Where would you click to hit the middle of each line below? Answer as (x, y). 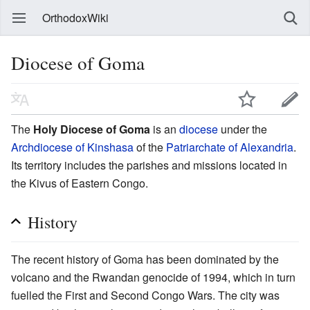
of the (150, 147)
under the (243, 129)
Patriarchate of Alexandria (230, 147)
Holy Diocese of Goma (92, 129)
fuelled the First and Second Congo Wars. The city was (145, 295)
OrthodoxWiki (75, 18)
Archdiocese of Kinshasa (72, 147)
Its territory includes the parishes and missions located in (149, 165)
